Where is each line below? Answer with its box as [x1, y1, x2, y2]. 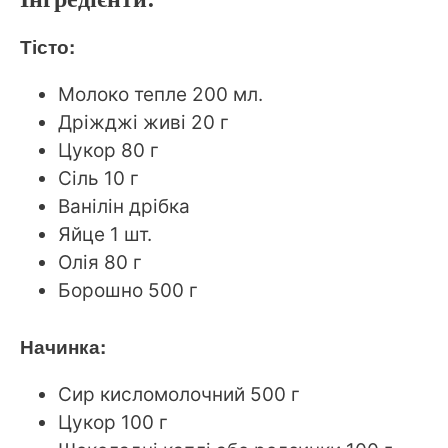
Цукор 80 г [58, 138, 159, 162]
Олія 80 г [58, 250, 142, 274]
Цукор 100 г [58, 411, 168, 435]
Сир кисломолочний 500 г [58, 383, 300, 407]
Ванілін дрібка [58, 194, 190, 218]
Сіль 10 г [58, 166, 139, 190]
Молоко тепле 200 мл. [58, 82, 263, 106]
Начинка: [20, 333, 106, 361]
